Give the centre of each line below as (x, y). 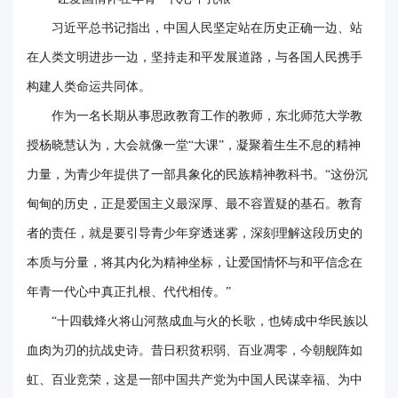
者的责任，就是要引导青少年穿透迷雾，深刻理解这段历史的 (195, 233)
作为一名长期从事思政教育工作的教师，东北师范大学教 (207, 115)
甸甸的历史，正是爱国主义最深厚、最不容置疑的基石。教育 (195, 203)
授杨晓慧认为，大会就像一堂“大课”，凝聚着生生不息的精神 (194, 145)
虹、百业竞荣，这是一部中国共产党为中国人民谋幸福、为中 (195, 379)
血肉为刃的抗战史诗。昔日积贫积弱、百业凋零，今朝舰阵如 (195, 350)
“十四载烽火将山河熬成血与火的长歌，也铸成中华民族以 (210, 321)
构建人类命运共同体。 (89, 86)
